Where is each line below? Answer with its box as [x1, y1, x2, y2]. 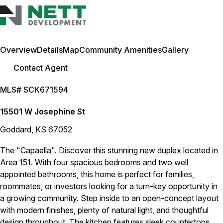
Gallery [162, 45, 189, 55]
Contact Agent [13, 63, 68, 73]
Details [37, 45, 63, 55]
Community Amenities [79, 45, 162, 55]
